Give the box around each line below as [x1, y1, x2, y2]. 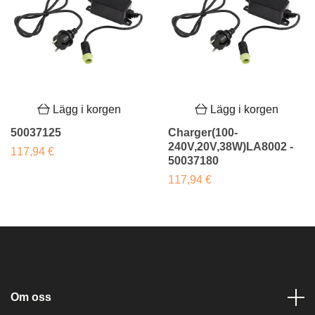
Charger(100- [168, 127, 238, 139]
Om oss [11, 291, 51, 304]
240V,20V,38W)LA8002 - [168, 141, 293, 153]
